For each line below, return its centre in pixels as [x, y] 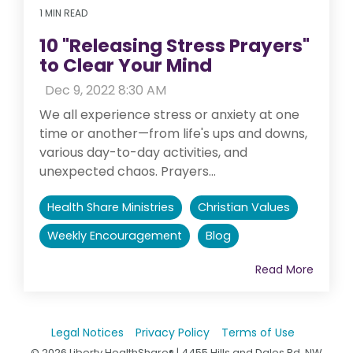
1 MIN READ [63, 13]
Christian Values [244, 207]
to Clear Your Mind [126, 65]
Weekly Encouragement [115, 235]
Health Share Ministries [111, 207]
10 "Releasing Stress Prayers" [175, 45]
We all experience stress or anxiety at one [169, 114]
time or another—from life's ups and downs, [173, 133]
